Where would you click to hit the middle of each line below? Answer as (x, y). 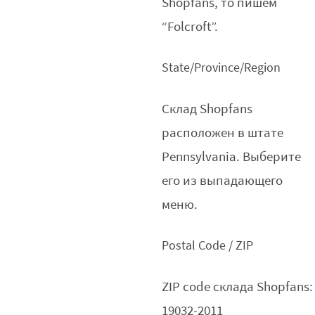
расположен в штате (223, 133)
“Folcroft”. (190, 26)
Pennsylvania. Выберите (232, 156)
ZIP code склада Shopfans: (238, 287)
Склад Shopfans (207, 109)
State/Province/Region (221, 67)
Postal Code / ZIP (208, 245)
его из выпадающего (223, 180)
